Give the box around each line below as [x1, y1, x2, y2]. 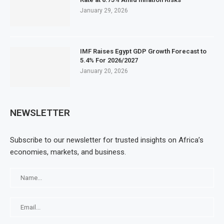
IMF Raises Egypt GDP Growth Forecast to [80, 47, 206, 55]
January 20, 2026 [80, 67, 128, 74]
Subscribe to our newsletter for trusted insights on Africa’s [10, 135, 203, 144]
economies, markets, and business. [10, 147, 126, 156]
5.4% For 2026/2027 [80, 56, 138, 64]
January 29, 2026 [80, 7, 128, 14]
